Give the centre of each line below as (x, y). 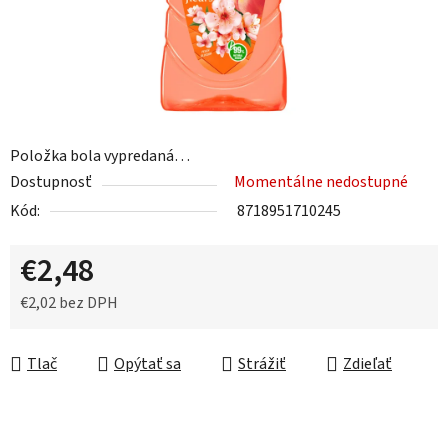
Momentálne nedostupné (321, 182)
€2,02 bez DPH (69, 303)
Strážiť (262, 364)
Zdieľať (367, 364)
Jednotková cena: (78, 334)
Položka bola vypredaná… (100, 156)
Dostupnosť (51, 182)
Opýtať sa (147, 364)
